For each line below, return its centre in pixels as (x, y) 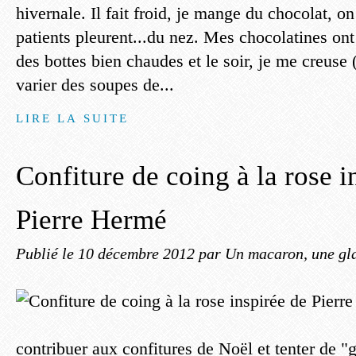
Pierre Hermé (91, 220)
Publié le (47, 253)
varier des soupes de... (95, 85)
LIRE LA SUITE (73, 118)
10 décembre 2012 (138, 253)
